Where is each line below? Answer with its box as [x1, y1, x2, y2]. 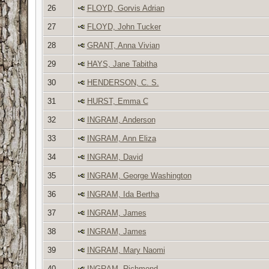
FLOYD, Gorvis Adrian [86, 3, 165, 13]
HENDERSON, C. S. [86, 77, 159, 87]
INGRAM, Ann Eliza [86, 133, 156, 143]
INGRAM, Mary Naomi [86, 245, 165, 255]
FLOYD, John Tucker [86, 22, 161, 31]
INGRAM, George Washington [86, 171, 192, 180]
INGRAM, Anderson [86, 115, 156, 124]
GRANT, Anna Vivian [86, 40, 160, 50]
